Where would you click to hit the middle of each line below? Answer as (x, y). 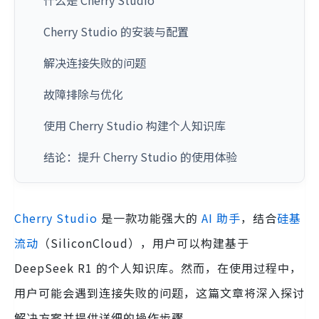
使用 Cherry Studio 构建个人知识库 (135, 125)
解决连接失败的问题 (95, 63)
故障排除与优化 (83, 94)
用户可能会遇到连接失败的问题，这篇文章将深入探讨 (159, 293)
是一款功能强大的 (150, 218)
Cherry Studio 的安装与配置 (116, 31)
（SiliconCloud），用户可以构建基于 (144, 243)
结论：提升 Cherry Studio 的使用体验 (140, 157)
